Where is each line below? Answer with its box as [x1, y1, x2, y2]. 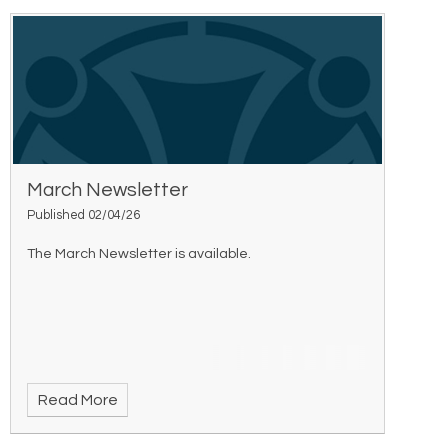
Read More [37, 392, 118, 409]
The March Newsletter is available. [27, 246, 252, 262]
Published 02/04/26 [27, 209, 141, 223]
